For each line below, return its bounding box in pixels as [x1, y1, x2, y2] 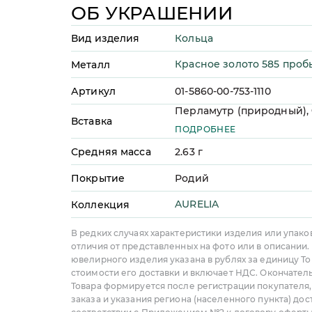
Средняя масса [71, 145, 151, 158]
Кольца [175, 31, 213, 45]
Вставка [71, 115, 112, 127]
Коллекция [71, 198, 130, 211]
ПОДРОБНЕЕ [175, 124, 236, 134]
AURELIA [175, 198, 219, 210]
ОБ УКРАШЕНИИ [71, 2, 233, 24]
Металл [71, 58, 110, 71]
